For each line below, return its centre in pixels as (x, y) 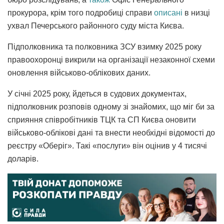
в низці (196, 12)
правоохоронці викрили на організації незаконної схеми (111, 59)
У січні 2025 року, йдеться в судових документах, (97, 93)
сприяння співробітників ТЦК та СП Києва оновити (102, 119)
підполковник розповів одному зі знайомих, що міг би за (111, 106)
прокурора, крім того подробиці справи (81, 12)
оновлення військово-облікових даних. (79, 72)
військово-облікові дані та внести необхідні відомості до (111, 132)
